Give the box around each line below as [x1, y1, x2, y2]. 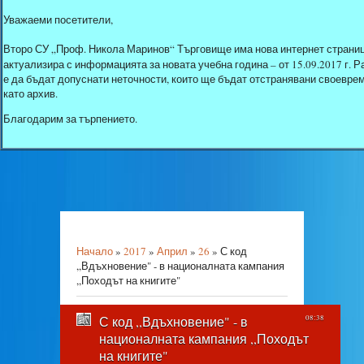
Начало [76, 244, 113, 258]
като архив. [3, 86, 58, 101]
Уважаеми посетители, [3, 12, 113, 27]
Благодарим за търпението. [3, 111, 137, 126]
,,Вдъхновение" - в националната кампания [76, 258, 284, 273]
